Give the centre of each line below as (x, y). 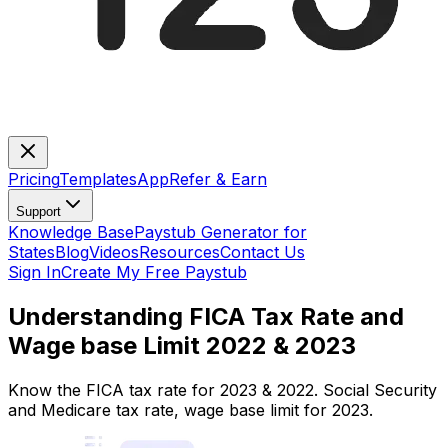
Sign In (34, 272)
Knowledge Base (71, 232)
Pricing (33, 179)
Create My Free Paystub (154, 272)
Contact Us (262, 252)
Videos (114, 252)
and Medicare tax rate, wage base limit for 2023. (190, 410)
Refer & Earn (218, 179)
